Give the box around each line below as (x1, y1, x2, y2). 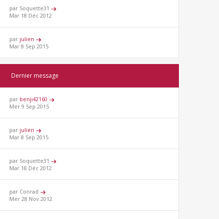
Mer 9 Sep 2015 (9, 103, 49, 110)
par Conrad (9, 188, 41, 196)
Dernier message (11, 71, 59, 80)
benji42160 (20, 95, 48, 103)
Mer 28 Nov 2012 (9, 195, 53, 203)
